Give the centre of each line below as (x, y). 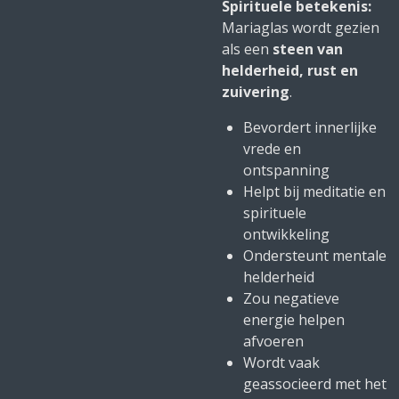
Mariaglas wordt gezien (301, 28)
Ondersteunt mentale (315, 256)
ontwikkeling (286, 234)
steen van (308, 49)
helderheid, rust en (290, 70)
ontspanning (286, 170)
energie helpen (294, 320)
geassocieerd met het (315, 384)
